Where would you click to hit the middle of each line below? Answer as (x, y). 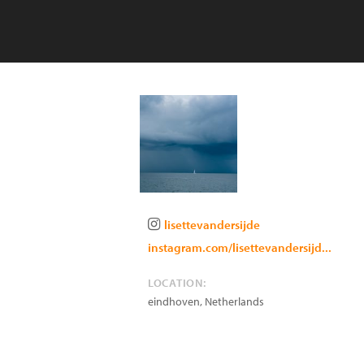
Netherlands (234, 301)
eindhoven (174, 301)
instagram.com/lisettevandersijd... (240, 247)
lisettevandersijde (212, 225)
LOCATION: (177, 283)
